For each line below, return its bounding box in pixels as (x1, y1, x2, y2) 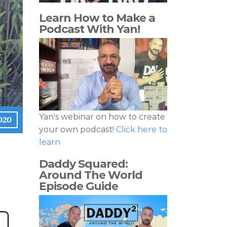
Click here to (116, 124, 167, 134)
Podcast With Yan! (39, 22, 140, 36)
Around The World (39, 168, 142, 182)
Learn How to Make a (39, 11, 155, 25)
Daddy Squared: (39, 157, 128, 171)
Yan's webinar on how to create (39, 111, 165, 122)
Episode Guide (39, 179, 118, 193)
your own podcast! (39, 124, 116, 134)
